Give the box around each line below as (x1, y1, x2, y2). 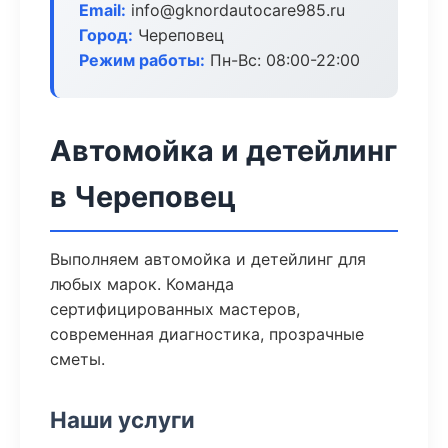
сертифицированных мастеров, (50, 299, 300, 319)
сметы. (50, 349, 105, 369)
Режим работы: (79, 50, 205, 70)
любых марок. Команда (50, 274, 234, 294)
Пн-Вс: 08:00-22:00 (205, 50, 360, 70)
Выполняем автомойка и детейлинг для (50, 249, 366, 269)
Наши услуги (50, 406, 195, 433)
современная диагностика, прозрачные (50, 324, 364, 344)
